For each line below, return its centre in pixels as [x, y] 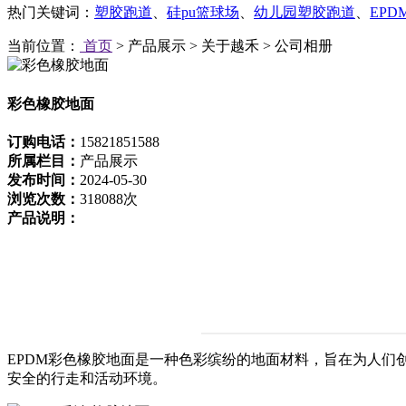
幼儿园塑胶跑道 [304, 12]
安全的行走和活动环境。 [87, 378]
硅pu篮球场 [203, 12]
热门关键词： [51, 12]
